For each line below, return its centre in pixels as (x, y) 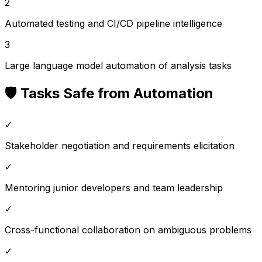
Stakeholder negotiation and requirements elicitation (120, 145)
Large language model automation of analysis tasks (118, 65)
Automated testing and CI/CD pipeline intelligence (113, 23)
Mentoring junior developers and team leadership (114, 187)
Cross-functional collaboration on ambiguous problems (128, 230)
